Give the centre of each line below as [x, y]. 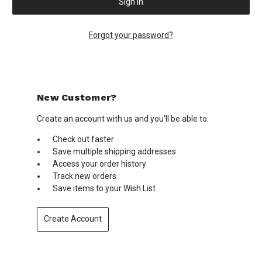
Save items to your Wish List [104, 188]
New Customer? [77, 97]
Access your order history [100, 163]
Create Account [73, 219]
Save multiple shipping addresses [115, 151]
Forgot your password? [131, 35]
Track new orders [85, 176]
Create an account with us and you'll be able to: [123, 118]
